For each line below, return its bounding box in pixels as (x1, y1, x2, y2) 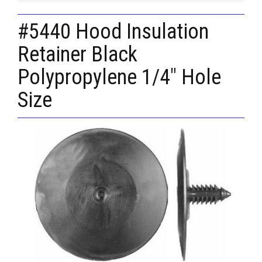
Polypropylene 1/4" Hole (18, 65, 221, 90)
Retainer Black (18, 42, 137, 67)
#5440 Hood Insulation (18, 19, 209, 44)
